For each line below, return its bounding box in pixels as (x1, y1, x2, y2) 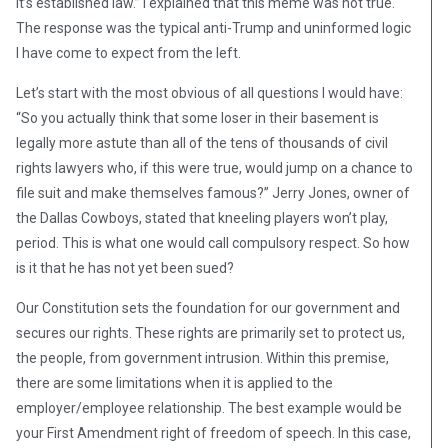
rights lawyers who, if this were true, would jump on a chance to (16, 160, 413, 177)
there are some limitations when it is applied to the (16, 375, 333, 392)
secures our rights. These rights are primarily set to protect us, (16, 325, 405, 342)
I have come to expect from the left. (16, 45, 241, 62)
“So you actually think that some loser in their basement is (16, 110, 379, 127)
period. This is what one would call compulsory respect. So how (16, 235, 410, 252)
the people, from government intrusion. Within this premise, (16, 350, 389, 367)
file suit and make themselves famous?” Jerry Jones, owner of (16, 185, 410, 202)
